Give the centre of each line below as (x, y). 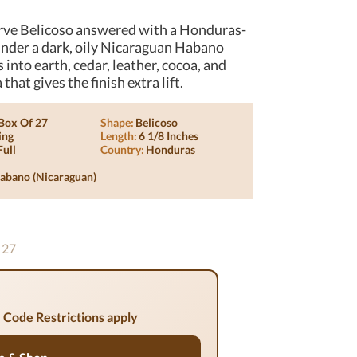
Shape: (117, 122)
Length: (118, 136)
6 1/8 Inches (168, 136)
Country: (122, 149)
